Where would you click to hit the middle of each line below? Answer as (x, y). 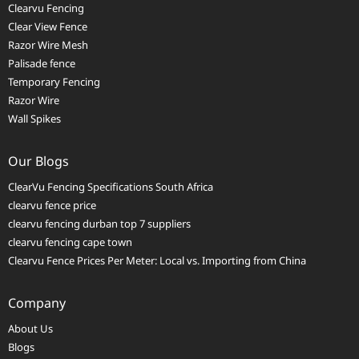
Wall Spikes (34, 119)
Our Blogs (38, 161)
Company (37, 303)
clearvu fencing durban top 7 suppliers (99, 224)
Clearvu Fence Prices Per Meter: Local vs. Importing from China (157, 261)
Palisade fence (42, 64)
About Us (30, 329)
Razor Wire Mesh (48, 45)
